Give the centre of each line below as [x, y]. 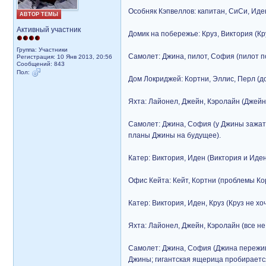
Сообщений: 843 [41, 64]
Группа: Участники [42, 50]
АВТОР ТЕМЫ [39, 14]
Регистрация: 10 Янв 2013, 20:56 [64, 57]
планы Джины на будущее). [175, 135]
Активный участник [49, 30]
